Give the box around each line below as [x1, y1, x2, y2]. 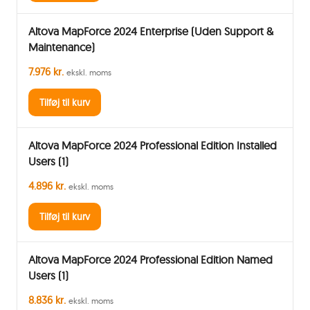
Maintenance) [28, 40, 95, 54]
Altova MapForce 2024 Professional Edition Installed [28, 138, 277, 152]
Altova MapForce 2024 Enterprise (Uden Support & [28, 24, 273, 38]
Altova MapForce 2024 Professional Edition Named [28, 253, 273, 266]
